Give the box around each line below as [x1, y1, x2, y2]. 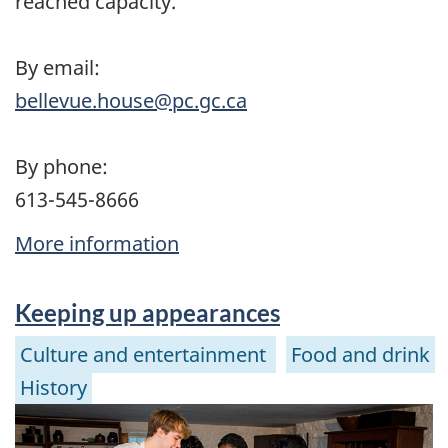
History [20, 373, 87, 401]
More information [15, 230, 179, 258]
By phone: [15, 152, 108, 180]
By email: [15, 53, 100, 81]
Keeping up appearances [15, 298, 280, 328]
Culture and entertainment [20, 340, 271, 368]
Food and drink [291, 340, 430, 368]
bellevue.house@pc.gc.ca [15, 86, 247, 114]
